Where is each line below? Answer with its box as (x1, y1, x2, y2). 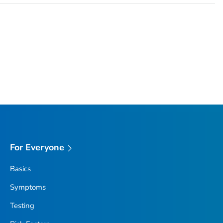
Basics (9, 164, 31, 174)
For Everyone (9, 141, 65, 154)
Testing (9, 201, 34, 211)
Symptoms (9, 182, 46, 192)
